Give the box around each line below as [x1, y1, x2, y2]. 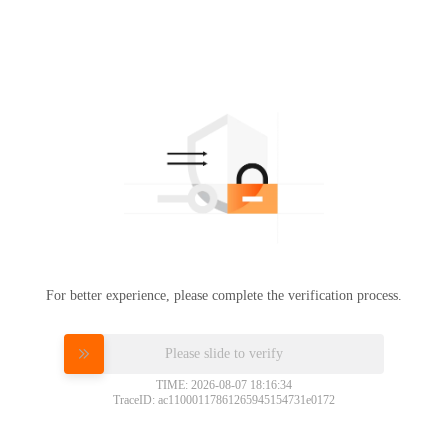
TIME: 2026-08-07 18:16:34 [156, 377, 292, 392]
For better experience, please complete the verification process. [46, 287, 402, 303]
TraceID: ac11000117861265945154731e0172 [113, 392, 335, 407]
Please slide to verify [165, 345, 283, 360]
